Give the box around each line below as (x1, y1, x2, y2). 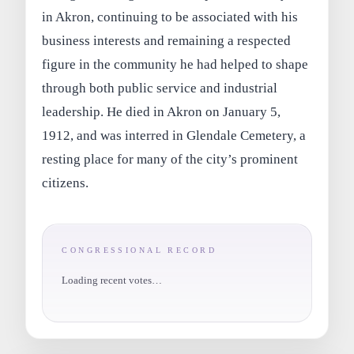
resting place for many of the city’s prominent (42, 152, 299, 168)
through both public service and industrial (42, 81, 278, 96)
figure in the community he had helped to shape (42, 57, 309, 73)
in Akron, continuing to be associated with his (42, 9, 299, 25)
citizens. (42, 175, 89, 191)
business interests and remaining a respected (42, 33, 292, 49)
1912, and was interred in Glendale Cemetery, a (42, 128, 307, 144)
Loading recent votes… (62, 274, 163, 287)
